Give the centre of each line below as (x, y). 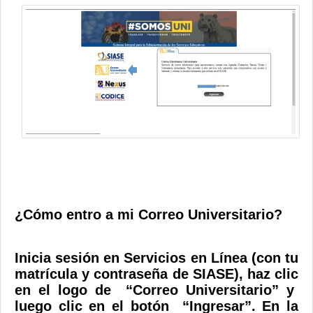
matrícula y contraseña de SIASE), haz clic (156, 274)
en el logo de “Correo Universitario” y (156, 290)
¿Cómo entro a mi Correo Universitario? (148, 214)
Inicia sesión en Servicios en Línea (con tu (156, 258)
